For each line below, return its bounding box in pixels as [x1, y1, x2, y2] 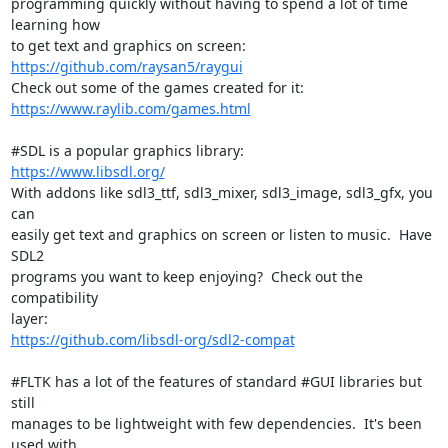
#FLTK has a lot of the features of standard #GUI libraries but [10, 372, 422, 391]
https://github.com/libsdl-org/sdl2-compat [10, 330, 295, 349]
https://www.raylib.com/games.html [10, 99, 251, 118]
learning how [10, 15, 100, 34]
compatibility [10, 288, 98, 307]
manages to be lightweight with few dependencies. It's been [10, 414, 422, 433]
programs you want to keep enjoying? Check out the [10, 267, 363, 286]
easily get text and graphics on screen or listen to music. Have [10, 225, 432, 244]
